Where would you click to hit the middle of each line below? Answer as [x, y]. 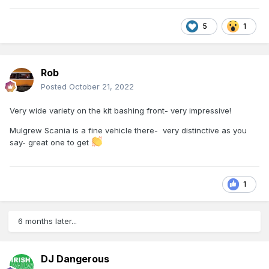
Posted [55, 87]
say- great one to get [50, 143]
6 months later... [47, 221]
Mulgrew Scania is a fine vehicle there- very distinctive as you [128, 131]
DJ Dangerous [75, 259]
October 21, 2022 [101, 87]
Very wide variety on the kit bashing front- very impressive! [120, 111]
